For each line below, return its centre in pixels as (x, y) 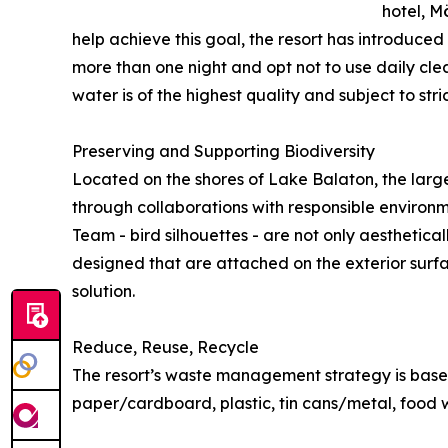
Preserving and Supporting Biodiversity (223, 151)
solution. (103, 291)
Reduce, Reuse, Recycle (165, 347)
